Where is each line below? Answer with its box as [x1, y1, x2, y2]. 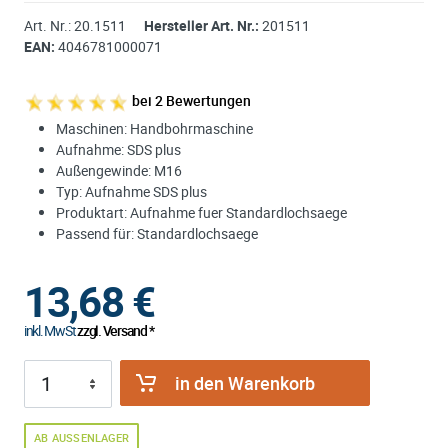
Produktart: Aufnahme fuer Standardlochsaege [56, 202, 347, 222]
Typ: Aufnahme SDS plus [56, 181, 207, 201]
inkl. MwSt [24, 320, 76, 340]
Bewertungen [163, 91, 251, 110]
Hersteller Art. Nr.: [144, 16, 259, 35]
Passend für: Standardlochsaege [56, 223, 258, 243]
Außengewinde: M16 [56, 160, 182, 180]
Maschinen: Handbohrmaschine [56, 118, 253, 138]
